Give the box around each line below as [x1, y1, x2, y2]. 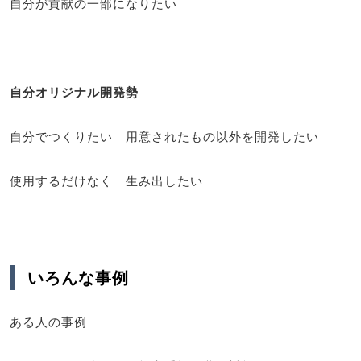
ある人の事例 [10, 313, 87, 330]
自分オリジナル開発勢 [10, 83, 139, 100]
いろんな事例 [27, 267, 129, 288]
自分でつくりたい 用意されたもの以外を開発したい [10, 127, 319, 144]
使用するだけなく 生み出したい [10, 172, 203, 189]
